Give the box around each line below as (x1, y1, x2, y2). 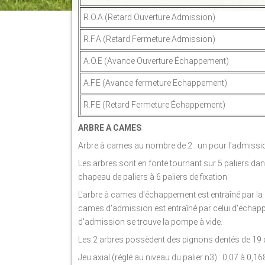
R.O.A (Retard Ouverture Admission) (83, 12, 215, 22)
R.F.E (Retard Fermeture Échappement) (83, 100, 225, 109)
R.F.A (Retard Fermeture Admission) (83, 34, 215, 44)
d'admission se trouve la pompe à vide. (78, 217, 222, 227)
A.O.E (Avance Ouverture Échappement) (83, 56, 229, 66)
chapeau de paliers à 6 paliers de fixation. (78, 172, 229, 182)
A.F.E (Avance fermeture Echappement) (83, 78, 227, 88)
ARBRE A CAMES (78, 123, 141, 132)
